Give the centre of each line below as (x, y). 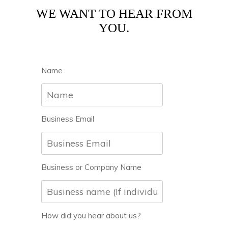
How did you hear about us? (91, 216)
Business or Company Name (91, 167)
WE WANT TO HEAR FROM (114, 13)
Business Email (68, 119)
